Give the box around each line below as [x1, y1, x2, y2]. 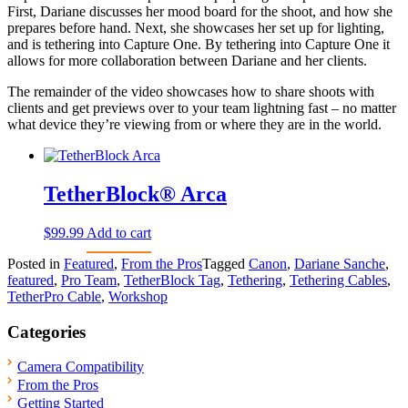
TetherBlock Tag [124, 272, 220, 288]
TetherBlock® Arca [44, 182, 227, 207]
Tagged [202, 256, 249, 271]
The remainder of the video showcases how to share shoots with [7, 84, 374, 100]
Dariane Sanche [294, 256, 385, 271]
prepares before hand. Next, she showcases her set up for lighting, [7, 20, 384, 36]
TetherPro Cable [7, 289, 101, 304]
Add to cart [87, 225, 151, 240]
